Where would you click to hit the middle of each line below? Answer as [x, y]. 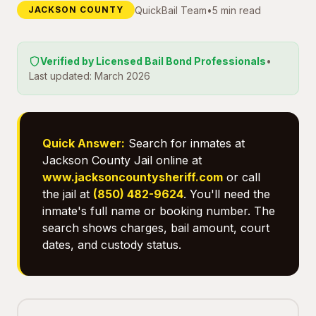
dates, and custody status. [112, 245]
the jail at [68, 194]
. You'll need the [227, 194]
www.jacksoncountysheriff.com [133, 177]
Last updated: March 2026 [90, 76]
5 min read [237, 10]
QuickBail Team [171, 10]
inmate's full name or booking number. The [159, 211]
